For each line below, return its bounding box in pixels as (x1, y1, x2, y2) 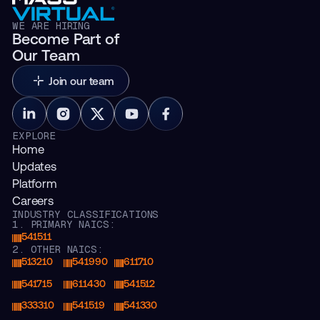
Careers (11, 194, 54, 209)
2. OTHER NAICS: (11, 244, 103, 256)
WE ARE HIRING (11, 20, 90, 32)
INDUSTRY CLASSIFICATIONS (11, 209, 159, 221)
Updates (11, 159, 57, 174)
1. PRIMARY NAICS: (11, 219, 115, 231)
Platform (11, 176, 57, 191)
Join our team (48, 74, 114, 87)
